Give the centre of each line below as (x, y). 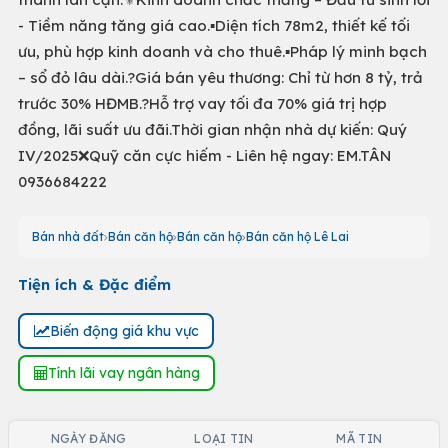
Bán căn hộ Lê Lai (297, 236)
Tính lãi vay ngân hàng (123, 372)
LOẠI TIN (224, 438)
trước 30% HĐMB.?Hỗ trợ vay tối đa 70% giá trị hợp (202, 103)
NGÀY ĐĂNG (88, 438)
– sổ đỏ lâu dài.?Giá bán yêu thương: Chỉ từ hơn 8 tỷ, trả (220, 77)
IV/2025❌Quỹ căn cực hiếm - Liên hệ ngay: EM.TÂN (204, 155)
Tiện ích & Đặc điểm (94, 284)
